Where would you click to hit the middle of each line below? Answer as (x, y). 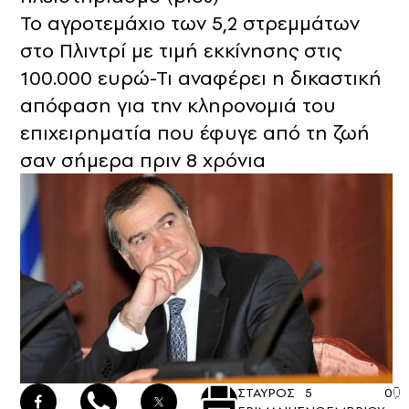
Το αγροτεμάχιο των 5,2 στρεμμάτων (190, 23)
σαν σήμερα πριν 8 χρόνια (143, 160)
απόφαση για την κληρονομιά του (178, 105)
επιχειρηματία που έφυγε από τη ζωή (195, 133)
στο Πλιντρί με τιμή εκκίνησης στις (181, 51)
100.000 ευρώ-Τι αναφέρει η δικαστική (201, 78)
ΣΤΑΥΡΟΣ (266, 392)
